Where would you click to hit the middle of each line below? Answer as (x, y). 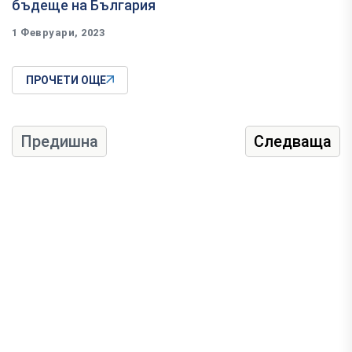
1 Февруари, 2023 (59, 32)
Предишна (59, 141)
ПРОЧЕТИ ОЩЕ (66, 80)
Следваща (293, 141)
